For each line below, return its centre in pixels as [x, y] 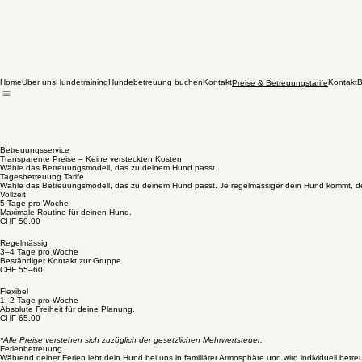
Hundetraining [82, 147]
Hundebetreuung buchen [156, 147]
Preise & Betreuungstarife [280, 147]
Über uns [39, 147]
